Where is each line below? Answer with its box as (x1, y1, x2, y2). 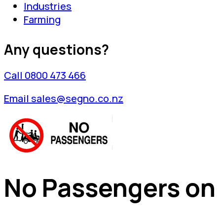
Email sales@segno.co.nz (4, 92, 123, 105)
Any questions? (4, 40, 109, 59)
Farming (24, 13, 61, 26)
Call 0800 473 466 (4, 69, 86, 82)
